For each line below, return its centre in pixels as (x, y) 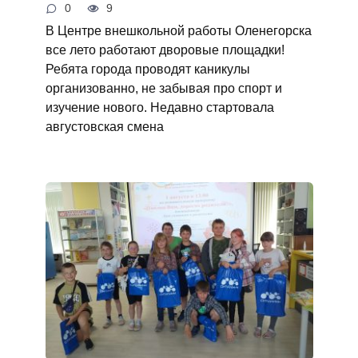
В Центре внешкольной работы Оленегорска (178, 30)
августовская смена (104, 126)
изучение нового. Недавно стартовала (159, 107)
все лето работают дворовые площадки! (165, 49)
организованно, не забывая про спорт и (163, 88)
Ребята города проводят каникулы (147, 68)
